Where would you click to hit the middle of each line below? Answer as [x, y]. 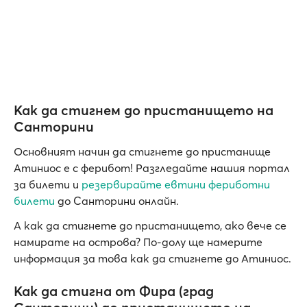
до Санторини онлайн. [117, 201]
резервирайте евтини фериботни [176, 185]
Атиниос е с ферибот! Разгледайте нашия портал [152, 168]
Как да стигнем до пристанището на [144, 110]
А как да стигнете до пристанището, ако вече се [150, 226]
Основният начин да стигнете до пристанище [142, 152]
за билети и [48, 185]
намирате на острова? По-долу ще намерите [138, 242]
